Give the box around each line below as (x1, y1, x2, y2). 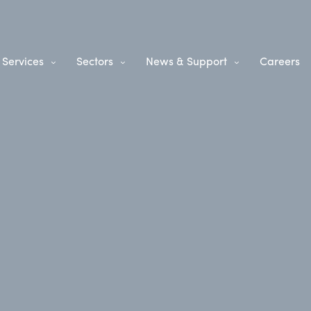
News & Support (146, 53, 227, 69)
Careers (260, 53, 300, 69)
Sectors (76, 53, 113, 69)
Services (2, 53, 44, 69)
